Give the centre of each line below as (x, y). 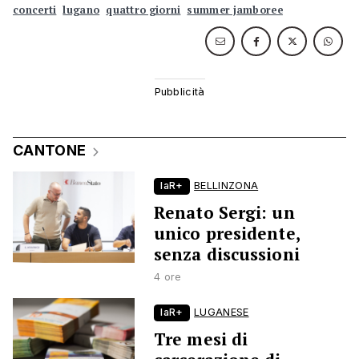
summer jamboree (235, 10)
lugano (81, 10)
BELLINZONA (226, 186)
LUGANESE (222, 313)
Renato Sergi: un (224, 213)
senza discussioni (227, 254)
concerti (35, 10)
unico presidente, (227, 234)
